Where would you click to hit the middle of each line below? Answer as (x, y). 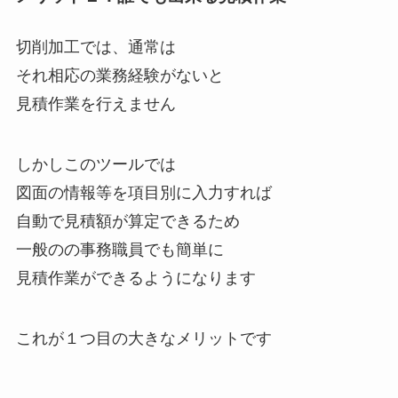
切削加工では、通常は (96, 48)
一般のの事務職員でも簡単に (119, 249)
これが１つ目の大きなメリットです (143, 338)
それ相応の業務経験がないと (119, 76)
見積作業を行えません (96, 104)
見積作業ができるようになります (135, 278)
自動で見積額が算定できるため (127, 221)
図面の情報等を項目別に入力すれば (143, 192)
